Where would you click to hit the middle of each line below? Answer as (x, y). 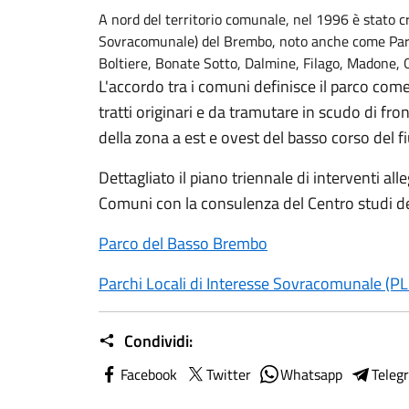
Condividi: (157, 341)
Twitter (229, 374)
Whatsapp (311, 374)
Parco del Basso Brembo (183, 243)
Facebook (149, 374)
